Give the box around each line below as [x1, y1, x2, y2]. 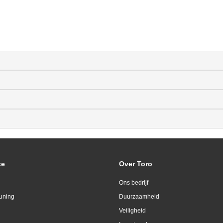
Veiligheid [119, 207, 146, 214]
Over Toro [119, 160, 152, 168]
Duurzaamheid [119, 193, 159, 200]
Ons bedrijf [119, 179, 148, 186]
